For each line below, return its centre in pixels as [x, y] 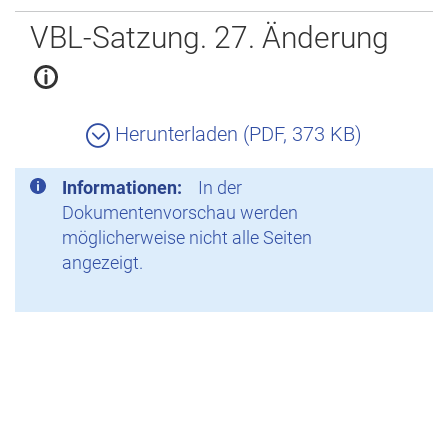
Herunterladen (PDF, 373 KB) [236, 134]
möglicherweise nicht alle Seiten [187, 237]
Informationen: [122, 187]
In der [220, 187]
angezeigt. [102, 262]
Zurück [45, 14]
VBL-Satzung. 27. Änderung [209, 37]
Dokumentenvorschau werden [180, 212]
